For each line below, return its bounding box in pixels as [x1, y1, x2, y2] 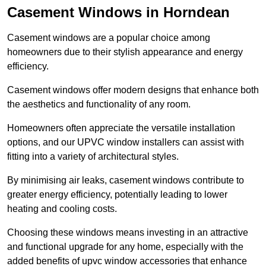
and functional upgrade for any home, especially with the [7, 242, 243, 252]
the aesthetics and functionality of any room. [7, 99, 191, 110]
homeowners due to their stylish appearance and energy [7, 47, 243, 58]
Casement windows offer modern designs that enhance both [7, 85, 259, 96]
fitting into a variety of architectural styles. [7, 151, 179, 162]
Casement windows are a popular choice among [7, 33, 210, 43]
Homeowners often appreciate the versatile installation [7, 123, 235, 134]
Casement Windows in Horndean [7, 4, 230, 21]
